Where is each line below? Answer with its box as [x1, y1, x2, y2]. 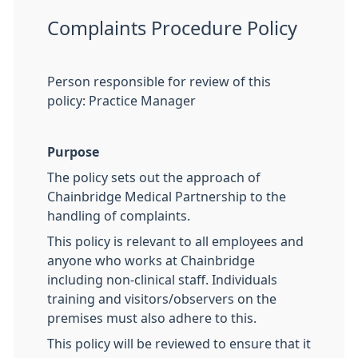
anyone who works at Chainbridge [47, 254, 255, 267]
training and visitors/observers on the [47, 292, 276, 305]
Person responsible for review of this [47, 75, 271, 88]
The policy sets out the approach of [47, 171, 261, 184]
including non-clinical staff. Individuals [47, 273, 277, 286]
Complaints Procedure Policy [47, 19, 297, 38]
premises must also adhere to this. [47, 312, 257, 324]
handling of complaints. [47, 209, 190, 222]
